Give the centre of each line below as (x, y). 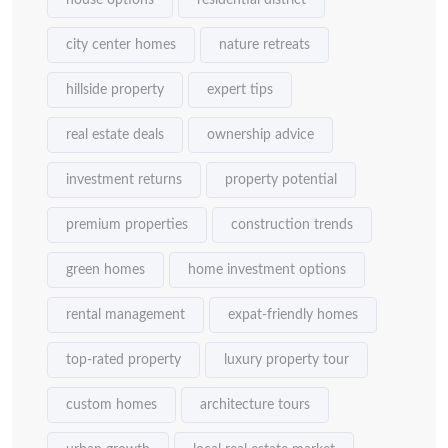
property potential (281, 179)
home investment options (267, 269)
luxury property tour (286, 359)
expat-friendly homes (293, 314)
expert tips (240, 89)
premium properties (127, 224)
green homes (105, 269)
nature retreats (264, 44)
